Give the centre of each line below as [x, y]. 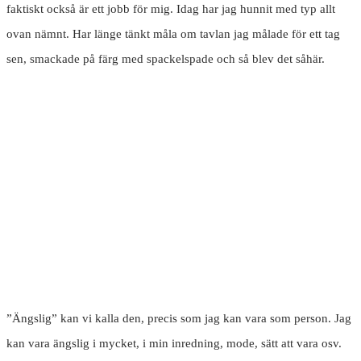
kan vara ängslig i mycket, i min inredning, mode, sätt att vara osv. [174, 344]
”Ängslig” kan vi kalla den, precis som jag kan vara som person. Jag [179, 319]
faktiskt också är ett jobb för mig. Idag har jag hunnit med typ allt [171, 9]
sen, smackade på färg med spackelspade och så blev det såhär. [166, 59]
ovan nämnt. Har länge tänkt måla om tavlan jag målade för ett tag [173, 34]
